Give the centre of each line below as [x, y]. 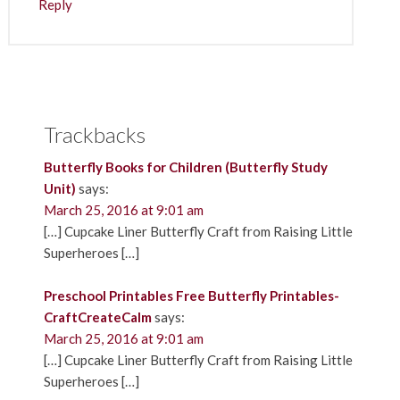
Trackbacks [94, 134]
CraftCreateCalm [97, 317]
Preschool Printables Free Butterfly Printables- [191, 295]
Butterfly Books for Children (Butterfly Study [185, 167]
